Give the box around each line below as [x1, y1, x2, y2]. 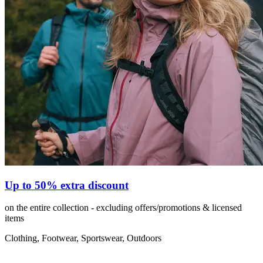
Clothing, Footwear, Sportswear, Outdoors [5, 233, 161, 244]
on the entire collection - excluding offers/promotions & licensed [5, 203, 242, 213]
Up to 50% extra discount [5, 178, 129, 191]
